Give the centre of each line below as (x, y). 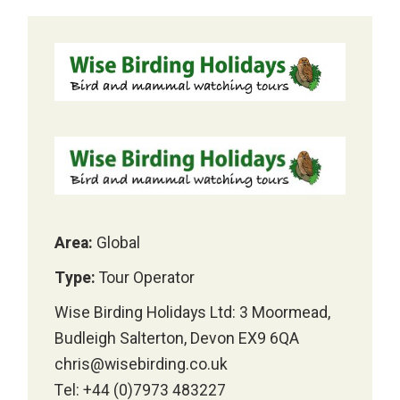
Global (117, 244)
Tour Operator (146, 279)
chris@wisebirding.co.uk (142, 365)
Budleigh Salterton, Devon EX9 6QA (177, 339)
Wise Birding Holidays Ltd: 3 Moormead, (193, 313)
